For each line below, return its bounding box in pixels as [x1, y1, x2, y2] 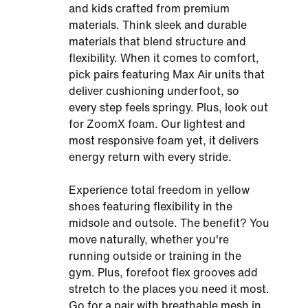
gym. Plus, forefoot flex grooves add [69, 267, 258, 278]
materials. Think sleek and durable [69, 19, 247, 31]
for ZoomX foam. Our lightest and [69, 118, 245, 130]
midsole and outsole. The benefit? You [69, 217, 269, 229]
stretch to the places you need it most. [69, 283, 269, 295]
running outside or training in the [69, 250, 241, 262]
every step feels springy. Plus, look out [69, 102, 268, 113]
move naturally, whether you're [69, 234, 229, 245]
